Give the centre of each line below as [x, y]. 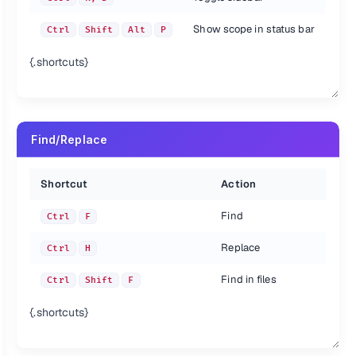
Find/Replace [70, 139]
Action [238, 184]
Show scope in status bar [254, 29]
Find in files [249, 279]
